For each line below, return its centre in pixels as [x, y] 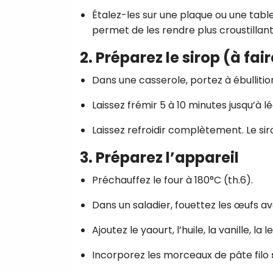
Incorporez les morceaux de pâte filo [182, 255]
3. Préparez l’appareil [159, 157]
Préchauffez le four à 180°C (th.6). [172, 180]
